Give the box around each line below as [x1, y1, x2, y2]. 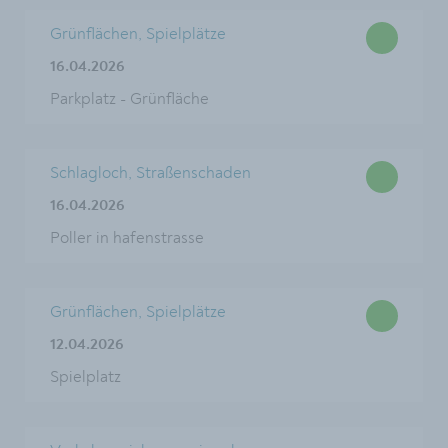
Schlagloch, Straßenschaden [50, 163, 251, 183]
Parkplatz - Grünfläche [50, 89, 209, 109]
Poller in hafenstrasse [50, 228, 204, 248]
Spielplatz [50, 367, 121, 387]
